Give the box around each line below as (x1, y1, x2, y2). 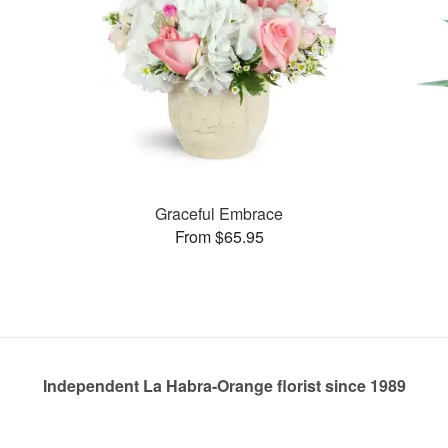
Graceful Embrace (155, 201, 284, 225)
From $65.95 (174, 224, 264, 248)
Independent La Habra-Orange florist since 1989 (42, 374, 406, 397)
